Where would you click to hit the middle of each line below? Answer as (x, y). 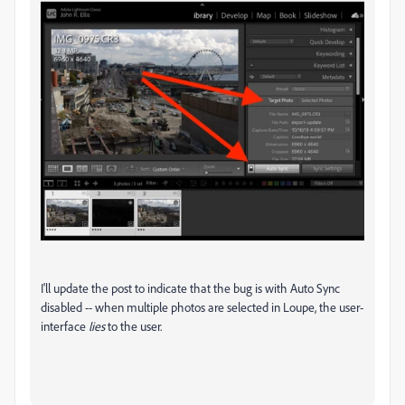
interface (65, 326)
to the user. (133, 326)
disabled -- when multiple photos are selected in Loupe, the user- (202, 307)
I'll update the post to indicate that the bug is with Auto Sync (190, 288)
